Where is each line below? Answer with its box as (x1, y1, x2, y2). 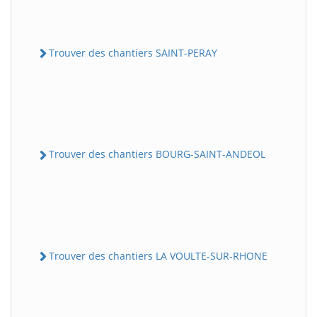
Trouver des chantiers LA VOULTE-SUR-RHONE (49, 248, 267, 263)
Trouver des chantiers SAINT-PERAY (49, 46, 217, 60)
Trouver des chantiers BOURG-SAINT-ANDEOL (49, 147, 265, 161)
